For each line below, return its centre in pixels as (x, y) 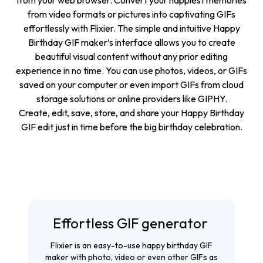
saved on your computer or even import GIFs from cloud (131, 85)
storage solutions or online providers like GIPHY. (131, 99)
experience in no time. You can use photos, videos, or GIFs (131, 71)
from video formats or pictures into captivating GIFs (131, 14)
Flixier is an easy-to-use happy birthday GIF (131, 246)
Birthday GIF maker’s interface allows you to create (131, 43)
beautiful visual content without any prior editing (131, 57)
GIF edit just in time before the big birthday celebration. (131, 127)
